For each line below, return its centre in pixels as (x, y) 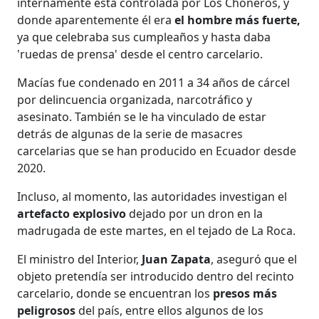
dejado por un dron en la (196, 213)
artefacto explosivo (73, 213)
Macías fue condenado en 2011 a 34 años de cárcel (154, 82)
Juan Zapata (177, 259)
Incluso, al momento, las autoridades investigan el (152, 196)
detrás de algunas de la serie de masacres (130, 134)
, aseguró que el (254, 259)
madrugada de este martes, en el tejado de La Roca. (157, 230)
